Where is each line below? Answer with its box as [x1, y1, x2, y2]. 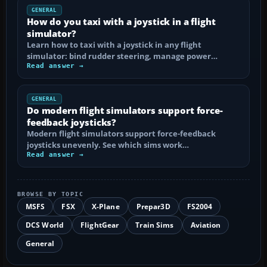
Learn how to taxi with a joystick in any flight [27, 39, 201, 50]
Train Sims [135, 219, 174, 230]
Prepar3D [136, 201, 170, 212]
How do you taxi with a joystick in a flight [27, 15, 216, 27]
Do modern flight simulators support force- [27, 104, 223, 116]
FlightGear [80, 219, 119, 230]
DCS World [26, 219, 64, 230]
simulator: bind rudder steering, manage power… [27, 50, 218, 61]
